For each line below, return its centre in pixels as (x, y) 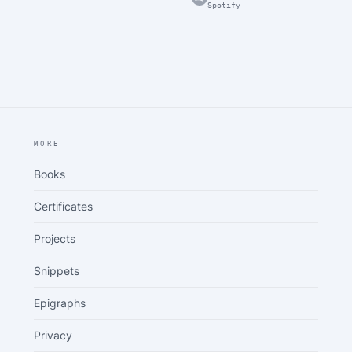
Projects (54, 238)
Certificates (63, 206)
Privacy (53, 335)
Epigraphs (59, 303)
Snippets (56, 271)
